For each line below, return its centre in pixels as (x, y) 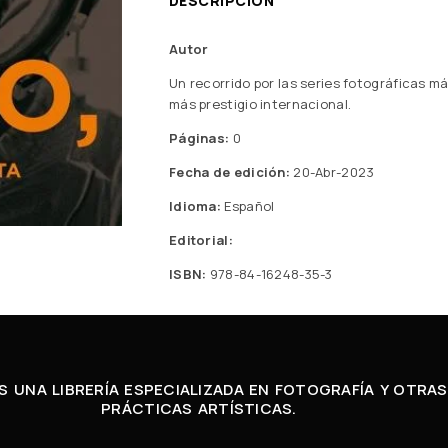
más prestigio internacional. (260, 104)
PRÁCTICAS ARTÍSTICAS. (199, 409)
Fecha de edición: (229, 172)
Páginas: (199, 138)
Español (248, 206)
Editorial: (201, 240)
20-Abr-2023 (332, 172)
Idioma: (195, 206)
